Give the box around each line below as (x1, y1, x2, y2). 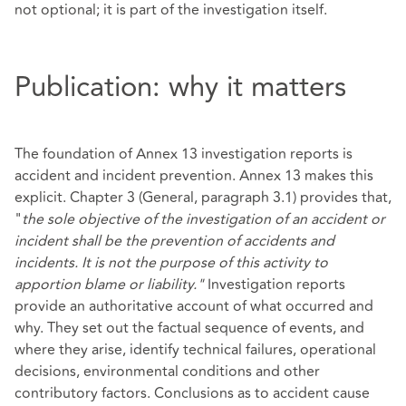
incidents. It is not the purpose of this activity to (14, 251, 328, 274)
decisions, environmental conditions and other (14, 360, 320, 382)
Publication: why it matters (14, 65, 346, 110)
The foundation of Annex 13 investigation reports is (14, 142, 353, 165)
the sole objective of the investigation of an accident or (22, 208, 385, 230)
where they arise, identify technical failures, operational (14, 338, 376, 361)
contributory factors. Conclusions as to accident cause (14, 382, 370, 404)
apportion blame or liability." (14, 273, 208, 295)
